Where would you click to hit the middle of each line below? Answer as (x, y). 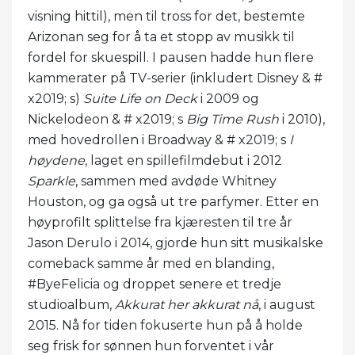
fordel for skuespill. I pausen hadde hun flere (171, 57)
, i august (287, 304)
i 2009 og (228, 98)
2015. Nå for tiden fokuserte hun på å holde (165, 325)
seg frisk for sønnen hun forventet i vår (151, 345)
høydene (56, 160)
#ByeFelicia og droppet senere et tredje (155, 284)
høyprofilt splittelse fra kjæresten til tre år (160, 222)
